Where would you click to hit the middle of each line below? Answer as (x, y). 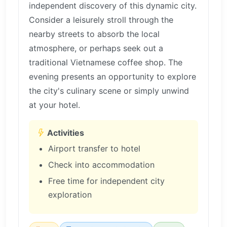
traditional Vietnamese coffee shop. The (106, 63)
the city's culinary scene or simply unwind (109, 91)
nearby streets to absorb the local (94, 34)
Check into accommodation (102, 165)
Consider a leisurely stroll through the (101, 20)
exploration (70, 195)
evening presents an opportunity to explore (112, 77)
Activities (66, 133)
